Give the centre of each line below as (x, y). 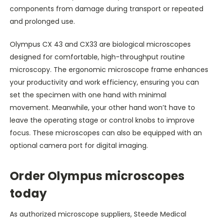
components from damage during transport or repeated (107, 9)
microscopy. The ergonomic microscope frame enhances (109, 69)
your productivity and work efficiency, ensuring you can (104, 82)
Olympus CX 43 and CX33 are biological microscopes (100, 44)
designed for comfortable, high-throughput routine (97, 57)
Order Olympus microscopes (97, 176)
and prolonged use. (42, 21)
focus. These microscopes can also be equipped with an (106, 133)
